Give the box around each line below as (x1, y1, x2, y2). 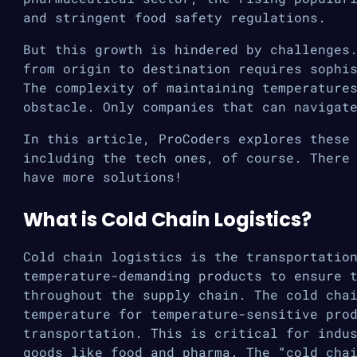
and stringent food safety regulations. (23, 9, 326, 25)
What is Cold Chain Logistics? (23, 206, 312, 233)
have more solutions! (23, 168, 182, 185)
